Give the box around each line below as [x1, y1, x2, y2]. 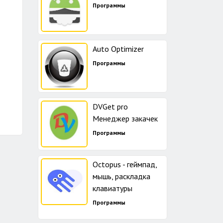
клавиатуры [93, 183, 132, 193]
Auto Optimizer [93, 44, 144, 54]
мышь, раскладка [93, 171, 150, 181]
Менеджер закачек [93, 113, 158, 123]
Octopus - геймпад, [93, 159, 157, 169]
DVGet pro [93, 102, 128, 111]
